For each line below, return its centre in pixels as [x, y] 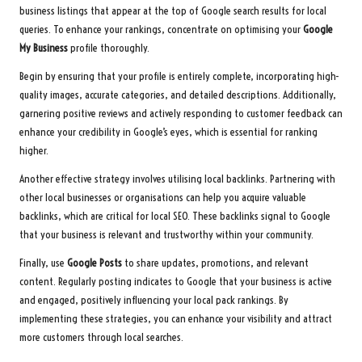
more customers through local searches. [101, 338]
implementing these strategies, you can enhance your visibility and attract [176, 319]
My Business [44, 48]
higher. [34, 151]
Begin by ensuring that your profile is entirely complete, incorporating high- [179, 77]
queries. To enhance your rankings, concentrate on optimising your [161, 30]
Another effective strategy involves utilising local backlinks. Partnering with [177, 179]
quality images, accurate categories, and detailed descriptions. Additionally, [178, 95]
